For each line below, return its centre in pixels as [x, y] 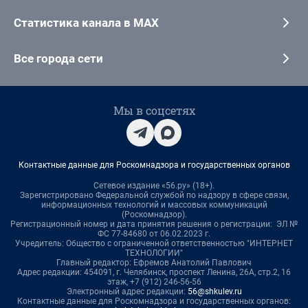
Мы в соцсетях [154, 110]
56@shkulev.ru [214, 291]
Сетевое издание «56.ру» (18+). [154, 185]
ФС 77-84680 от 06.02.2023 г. [154, 233]
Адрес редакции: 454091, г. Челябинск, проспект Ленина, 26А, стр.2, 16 [154, 272]
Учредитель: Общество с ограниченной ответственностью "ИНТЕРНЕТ [154, 243]
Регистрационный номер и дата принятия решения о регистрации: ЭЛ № [154, 224]
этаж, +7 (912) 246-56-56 [154, 282]
